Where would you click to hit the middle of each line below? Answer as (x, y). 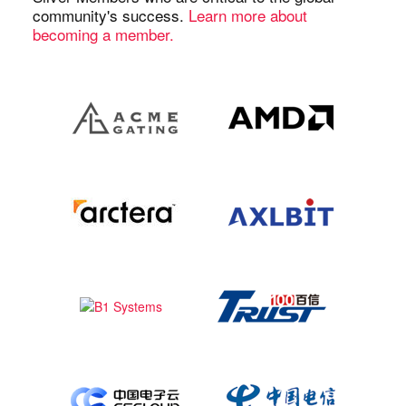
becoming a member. (103, 34)
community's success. (111, 15)
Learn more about (248, 15)
